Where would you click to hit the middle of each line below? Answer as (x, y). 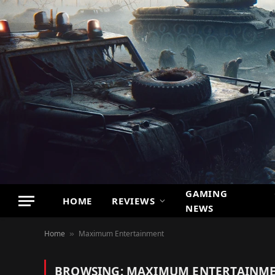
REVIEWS (134, 201)
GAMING (207, 193)
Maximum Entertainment (121, 234)
